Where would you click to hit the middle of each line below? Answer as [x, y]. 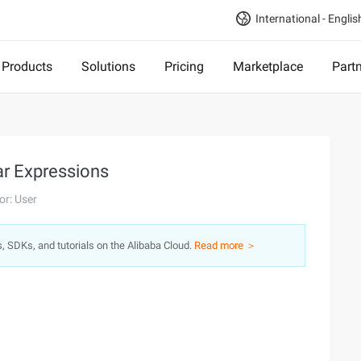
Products [27, 66]
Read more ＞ [225, 245]
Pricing [184, 66]
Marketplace [268, 66]
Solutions [108, 66]
